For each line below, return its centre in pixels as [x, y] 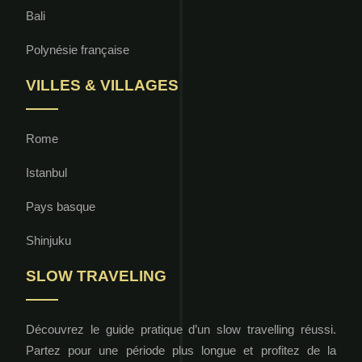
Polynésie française [78, 49]
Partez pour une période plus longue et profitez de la [181, 350]
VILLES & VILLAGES [102, 85]
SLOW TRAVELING [96, 276]
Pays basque [61, 206]
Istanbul [46, 172]
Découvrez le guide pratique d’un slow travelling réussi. [181, 329]
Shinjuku [48, 240]
